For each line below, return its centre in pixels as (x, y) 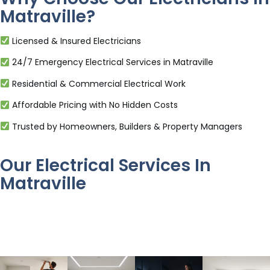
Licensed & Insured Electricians (75, 41)
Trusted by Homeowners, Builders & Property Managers (126, 126)
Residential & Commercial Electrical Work (97, 83)
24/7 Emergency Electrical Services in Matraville (111, 62)
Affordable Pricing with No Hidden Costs (93, 105)
